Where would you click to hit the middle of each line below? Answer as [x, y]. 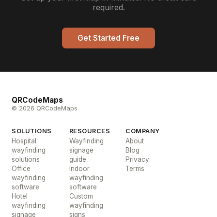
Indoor [79, 169]
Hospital [24, 141]
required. [108, 7]
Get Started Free [108, 38]
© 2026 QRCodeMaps [45, 108]
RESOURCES [90, 131]
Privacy [138, 159]
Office [21, 169]
